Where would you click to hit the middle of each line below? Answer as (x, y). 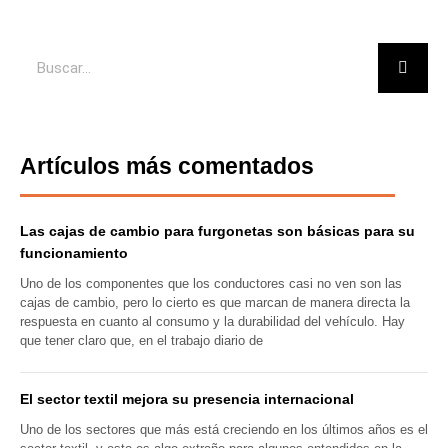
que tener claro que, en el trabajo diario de (141, 340)
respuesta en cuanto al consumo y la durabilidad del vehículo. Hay (212, 321)
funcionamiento (74, 252)
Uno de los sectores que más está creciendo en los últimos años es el (224, 430)
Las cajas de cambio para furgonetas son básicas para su (217, 230)
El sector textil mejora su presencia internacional (187, 399)
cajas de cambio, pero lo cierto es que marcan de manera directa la (215, 302)
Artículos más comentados (167, 165)
